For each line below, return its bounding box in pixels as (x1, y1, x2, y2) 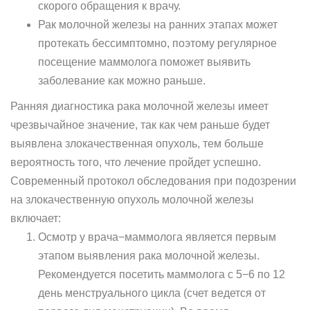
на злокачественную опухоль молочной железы (10, 194, 254, 206)
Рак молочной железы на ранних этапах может (38, 19, 277, 30)
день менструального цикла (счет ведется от (38, 287, 266, 299)
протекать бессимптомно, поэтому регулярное (38, 37, 277, 49)
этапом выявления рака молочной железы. (38, 250, 259, 262)
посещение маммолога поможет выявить (38, 56, 250, 68)
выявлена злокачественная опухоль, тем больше (10, 138, 264, 149)
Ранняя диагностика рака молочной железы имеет (10, 100, 268, 112)
